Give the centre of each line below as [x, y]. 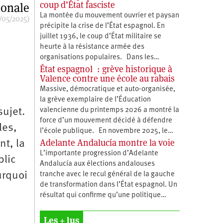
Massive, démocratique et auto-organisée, [107, 89]
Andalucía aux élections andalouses [97, 164]
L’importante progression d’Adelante [99, 153]
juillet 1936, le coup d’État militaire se [100, 36]
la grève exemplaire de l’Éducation [95, 100]
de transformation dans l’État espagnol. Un [108, 185]
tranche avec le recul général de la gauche [107, 174]
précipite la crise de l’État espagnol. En [102, 26]
